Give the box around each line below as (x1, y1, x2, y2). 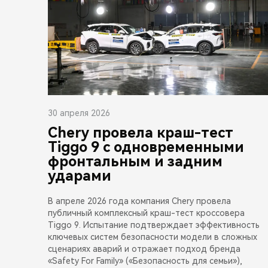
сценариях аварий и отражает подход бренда (48, 243, 240, 254)
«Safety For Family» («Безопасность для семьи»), (48, 255, 242, 266)
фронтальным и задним (48, 153, 223, 170)
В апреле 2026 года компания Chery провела (48, 196, 231, 206)
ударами (48, 167, 111, 184)
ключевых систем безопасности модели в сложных (48, 232, 257, 242)
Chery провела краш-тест (48, 124, 233, 141)
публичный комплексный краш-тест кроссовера (48, 208, 245, 218)
